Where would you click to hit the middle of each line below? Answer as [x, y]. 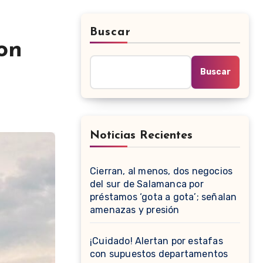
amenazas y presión [135, 210]
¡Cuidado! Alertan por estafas [156, 241]
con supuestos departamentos [159, 254]
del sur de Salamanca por [147, 184]
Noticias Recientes [141, 136]
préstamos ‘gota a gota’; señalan [163, 197]
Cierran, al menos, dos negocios [161, 171]
